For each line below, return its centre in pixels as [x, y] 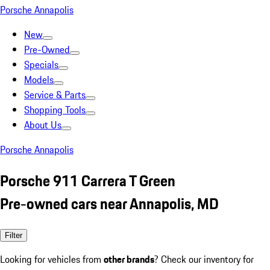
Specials [41, 64]
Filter [14, 235]
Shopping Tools [55, 110]
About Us [43, 125]
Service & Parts [55, 95]
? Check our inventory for [204, 259]
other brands [129, 259]
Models [39, 80]
